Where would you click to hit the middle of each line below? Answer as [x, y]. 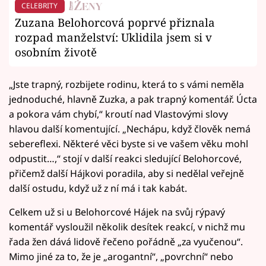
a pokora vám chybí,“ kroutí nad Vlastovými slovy [118, 114]
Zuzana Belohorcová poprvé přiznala [115, 23]
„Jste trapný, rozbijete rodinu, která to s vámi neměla [126, 85]
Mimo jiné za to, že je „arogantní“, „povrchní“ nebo [121, 257]
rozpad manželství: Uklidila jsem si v [113, 37]
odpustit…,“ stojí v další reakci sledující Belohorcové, [125, 159]
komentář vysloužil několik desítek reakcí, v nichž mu [127, 227]
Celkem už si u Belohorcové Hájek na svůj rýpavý [117, 212]
